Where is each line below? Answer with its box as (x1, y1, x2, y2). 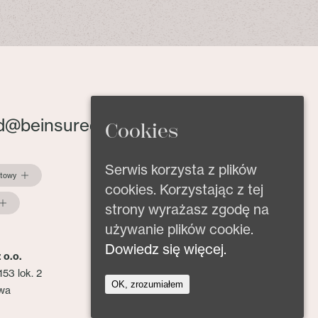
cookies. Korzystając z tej (105, 181, 263, 199)
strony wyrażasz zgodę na (105, 201, 269, 219)
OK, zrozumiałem (111, 279, 183, 290)
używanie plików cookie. (105, 221, 253, 238)
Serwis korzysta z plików (105, 161, 257, 179)
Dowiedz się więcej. (105, 241, 226, 258)
